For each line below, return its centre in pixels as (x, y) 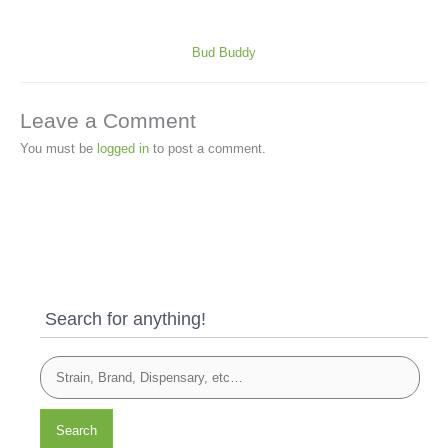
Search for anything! (125, 318)
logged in (123, 149)
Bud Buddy (224, 52)
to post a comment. (207, 149)
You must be (58, 149)
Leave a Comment (108, 121)
